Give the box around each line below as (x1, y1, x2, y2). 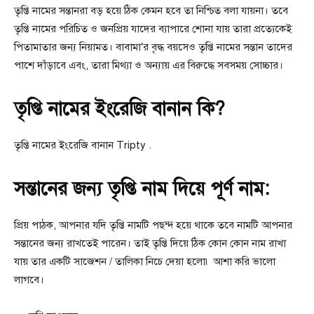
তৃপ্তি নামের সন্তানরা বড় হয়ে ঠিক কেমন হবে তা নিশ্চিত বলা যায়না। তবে (14, 4, 288, 18)
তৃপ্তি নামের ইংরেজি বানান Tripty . (14, 139, 151, 152)
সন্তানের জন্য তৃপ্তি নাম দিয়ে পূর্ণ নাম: (14, 177, 269, 201)
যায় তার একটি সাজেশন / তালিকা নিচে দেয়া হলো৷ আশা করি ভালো (14, 255, 275, 268)
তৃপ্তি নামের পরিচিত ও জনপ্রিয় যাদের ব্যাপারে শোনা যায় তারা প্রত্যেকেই (14, 22, 292, 36)
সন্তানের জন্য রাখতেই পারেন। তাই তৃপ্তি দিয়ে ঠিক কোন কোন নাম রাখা (14, 237, 286, 250)
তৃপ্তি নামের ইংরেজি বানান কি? (14, 97, 225, 121)
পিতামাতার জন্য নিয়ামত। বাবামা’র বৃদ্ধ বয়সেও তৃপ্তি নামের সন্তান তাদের (14, 41, 292, 54)
